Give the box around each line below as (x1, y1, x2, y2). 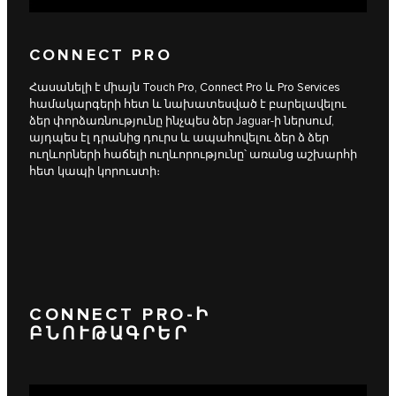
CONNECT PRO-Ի (29, 303, 211, 325)
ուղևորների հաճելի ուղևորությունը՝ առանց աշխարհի (29, 148, 357, 163)
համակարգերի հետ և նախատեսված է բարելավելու (29, 97, 346, 112)
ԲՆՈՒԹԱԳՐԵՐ (29, 323, 189, 345)
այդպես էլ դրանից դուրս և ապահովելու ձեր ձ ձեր (29, 131, 329, 146)
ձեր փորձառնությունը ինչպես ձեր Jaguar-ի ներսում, (29, 114, 334, 129)
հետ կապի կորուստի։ (29, 164, 160, 179)
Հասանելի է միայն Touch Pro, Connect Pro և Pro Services (29, 80, 340, 95)
